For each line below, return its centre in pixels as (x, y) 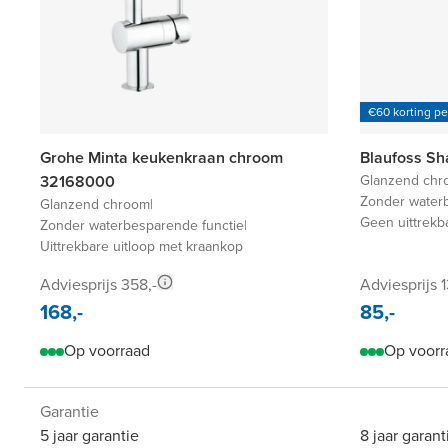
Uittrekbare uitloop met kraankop (141, 247)
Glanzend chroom (95, 205)
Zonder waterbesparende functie (142, 226)
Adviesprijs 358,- (98, 285)
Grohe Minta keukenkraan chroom (161, 158)
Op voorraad (107, 351)
